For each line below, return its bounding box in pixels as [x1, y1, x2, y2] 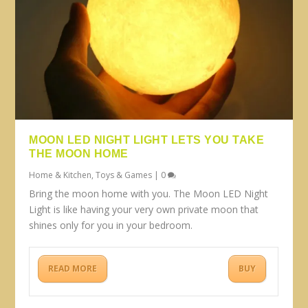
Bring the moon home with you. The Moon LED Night [29, 187, 269, 201]
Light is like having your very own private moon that [29, 203, 259, 217]
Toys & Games [96, 169, 153, 181]
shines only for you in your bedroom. [29, 219, 193, 232]
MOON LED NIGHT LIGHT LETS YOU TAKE [29, 134, 265, 146]
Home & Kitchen [29, 169, 92, 181]
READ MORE [48, 263, 98, 275]
